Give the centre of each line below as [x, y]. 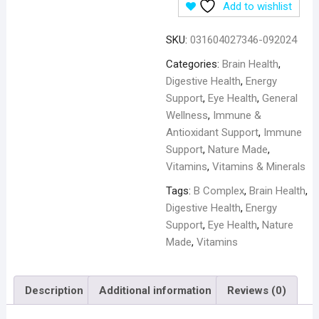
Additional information [155, 290]
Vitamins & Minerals [258, 167]
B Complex [219, 191]
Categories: [194, 64]
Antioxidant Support [212, 132]
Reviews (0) [256, 290]
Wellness [187, 115]
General [279, 98]
